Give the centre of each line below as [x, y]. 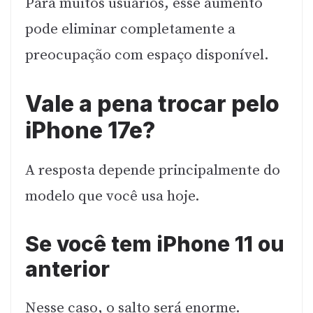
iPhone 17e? [90, 130]
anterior [67, 269]
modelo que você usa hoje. [112, 196]
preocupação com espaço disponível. [147, 56]
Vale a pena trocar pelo [152, 103]
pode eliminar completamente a [130, 30]
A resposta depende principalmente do [153, 170]
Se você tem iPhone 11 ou [155, 244]
